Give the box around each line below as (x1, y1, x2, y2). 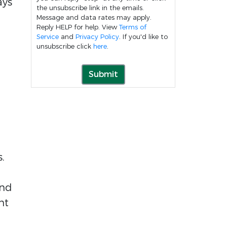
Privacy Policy (75, 32, 119, 41)
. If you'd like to (119, 32, 168, 41)
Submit (88, 69, 118, 80)
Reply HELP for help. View (36, 23, 119, 31)
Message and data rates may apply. (36, 13, 152, 22)
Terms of (119, 23, 146, 31)
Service (36, 32, 59, 41)
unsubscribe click (36, 42, 93, 51)
